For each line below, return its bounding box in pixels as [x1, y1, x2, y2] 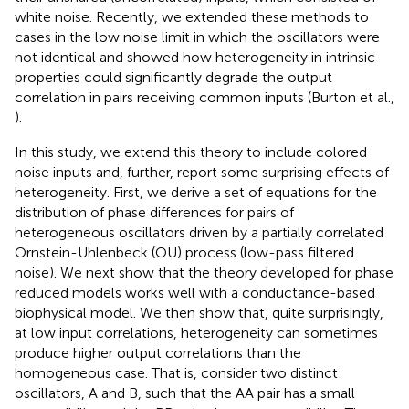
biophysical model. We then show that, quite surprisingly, [15, 303, 383, 321]
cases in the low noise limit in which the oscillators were [15, 27, 380, 46]
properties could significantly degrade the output [15, 68, 332, 86]
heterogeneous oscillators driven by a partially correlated [15, 223, 383, 241]
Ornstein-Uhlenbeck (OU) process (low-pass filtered [15, 243, 354, 261]
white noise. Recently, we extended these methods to [15, 7, 369, 26]
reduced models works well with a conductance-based [15, 283, 375, 301]
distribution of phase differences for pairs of [15, 203, 294, 221]
